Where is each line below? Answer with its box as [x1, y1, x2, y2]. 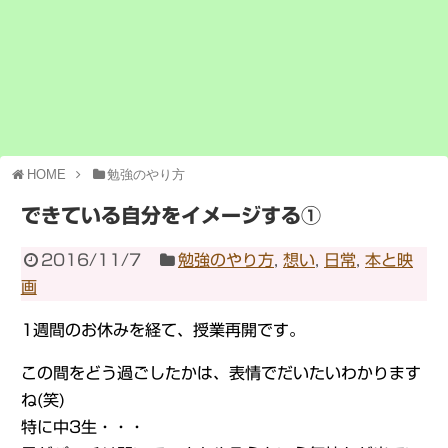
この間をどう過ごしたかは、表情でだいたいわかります [20, 365, 421, 381]
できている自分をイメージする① [20, 205, 321, 225]
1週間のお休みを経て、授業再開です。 [20, 322, 305, 338]
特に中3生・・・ [20, 419, 145, 435]
